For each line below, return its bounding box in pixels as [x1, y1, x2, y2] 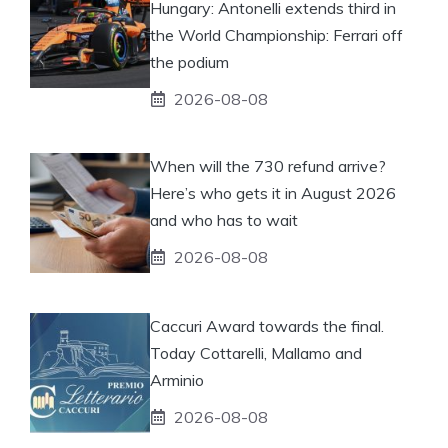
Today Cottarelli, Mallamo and [150, 342, 362, 363]
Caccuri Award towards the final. [150, 315, 384, 336]
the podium [150, 51, 229, 72]
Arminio [150, 369, 204, 390]
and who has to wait [150, 209, 298, 230]
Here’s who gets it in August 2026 [150, 182, 396, 203]
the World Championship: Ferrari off [150, 24, 403, 45]
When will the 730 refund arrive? [150, 155, 386, 176]
